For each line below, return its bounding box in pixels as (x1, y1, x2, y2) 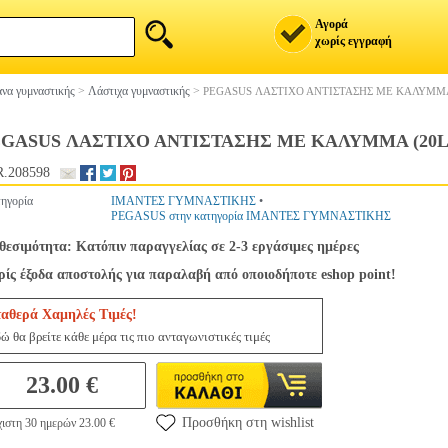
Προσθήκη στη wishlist (182, 415, 314, 430)
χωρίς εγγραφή (315, 34, 392, 48)
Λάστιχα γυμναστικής (88, 84, 190, 98)
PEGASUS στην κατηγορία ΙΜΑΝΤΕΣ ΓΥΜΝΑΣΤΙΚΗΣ (111, 209, 391, 223)
